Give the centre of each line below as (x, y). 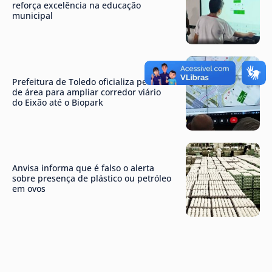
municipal (32, 16)
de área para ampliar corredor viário (87, 92)
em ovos (29, 189)
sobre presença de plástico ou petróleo (92, 178)
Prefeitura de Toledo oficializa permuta (92, 81)
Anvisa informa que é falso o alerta (83, 168)
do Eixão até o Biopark (58, 102)
